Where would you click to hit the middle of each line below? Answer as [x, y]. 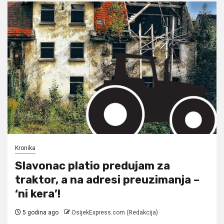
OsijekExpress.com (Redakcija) [115, 212]
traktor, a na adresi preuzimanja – [107, 179]
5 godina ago [40, 212]
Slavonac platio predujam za [92, 165]
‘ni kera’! [38, 193]
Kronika [25, 148]
